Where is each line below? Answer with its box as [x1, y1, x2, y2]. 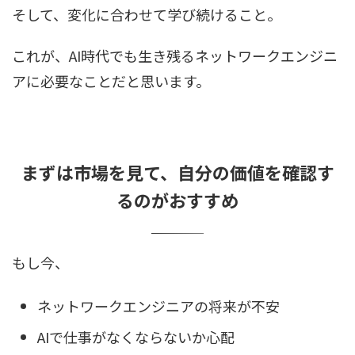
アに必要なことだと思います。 [12, 70, 210, 91]
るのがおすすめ [116, 186, 239, 212]
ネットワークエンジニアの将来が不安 [37, 296, 280, 317]
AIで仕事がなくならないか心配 [37, 326, 235, 348]
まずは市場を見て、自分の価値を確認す [21, 158, 334, 185]
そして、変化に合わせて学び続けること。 [12, 3, 281, 25]
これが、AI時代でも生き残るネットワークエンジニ [12, 44, 338, 66]
